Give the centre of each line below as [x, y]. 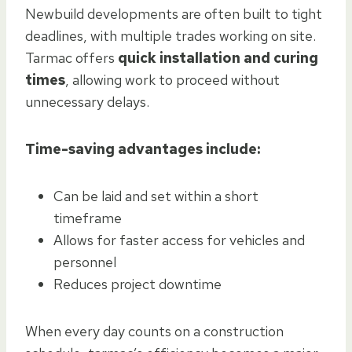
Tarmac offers [71, 57]
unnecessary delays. [87, 101]
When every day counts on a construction [154, 331]
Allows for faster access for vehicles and [179, 240]
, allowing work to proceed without [172, 79]
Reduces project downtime [137, 284]
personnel [85, 262]
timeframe [88, 218]
